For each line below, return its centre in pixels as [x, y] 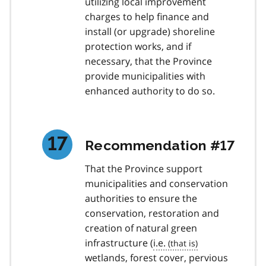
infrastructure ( [119, 243]
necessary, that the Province [148, 61]
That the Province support [144, 168]
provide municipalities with [145, 76]
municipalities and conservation [156, 183]
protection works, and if [138, 46]
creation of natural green [141, 228]
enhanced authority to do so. [150, 91]
